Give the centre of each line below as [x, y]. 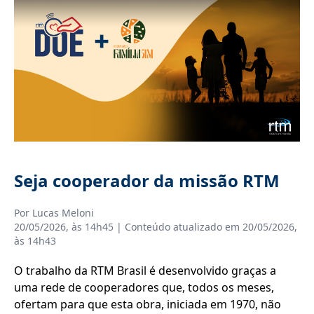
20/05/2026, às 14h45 [64, 226]
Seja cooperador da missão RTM [147, 180]
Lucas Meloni [63, 212]
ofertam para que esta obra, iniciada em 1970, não [148, 304]
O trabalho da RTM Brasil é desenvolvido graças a [145, 270]
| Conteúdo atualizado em [178, 226]
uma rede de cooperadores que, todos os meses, [144, 287]
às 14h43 [35, 240]
